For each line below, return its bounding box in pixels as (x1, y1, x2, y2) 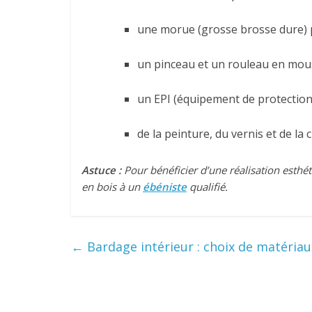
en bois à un (81, 180, 143, 194)
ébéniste (143, 180, 187, 194)
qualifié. (187, 180, 228, 194)
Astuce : (81, 163, 121, 177)
